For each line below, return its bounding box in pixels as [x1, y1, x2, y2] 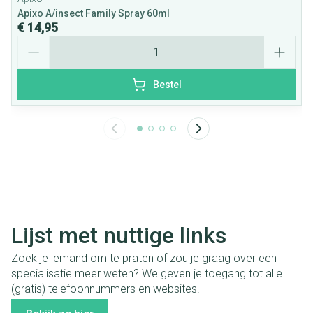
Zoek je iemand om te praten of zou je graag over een [11, 252, 277, 265]
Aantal [17, 34, 49, 48]
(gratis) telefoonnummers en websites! [11, 282, 199, 296]
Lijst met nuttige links [11, 221, 226, 249]
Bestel [152, 78, 182, 90]
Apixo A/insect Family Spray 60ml [17, 7, 170, 19]
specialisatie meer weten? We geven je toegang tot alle [11, 267, 282, 281]
